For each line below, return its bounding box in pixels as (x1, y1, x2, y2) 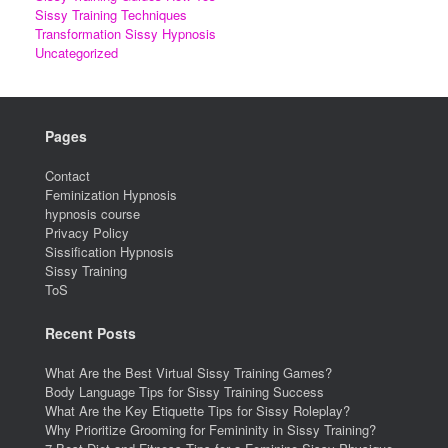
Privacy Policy (45, 222, 129, 242)
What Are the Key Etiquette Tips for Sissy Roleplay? (45, 400, 350, 420)
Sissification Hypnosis (45, 241, 174, 261)
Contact (45, 165, 90, 185)
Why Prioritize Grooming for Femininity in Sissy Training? (45, 419, 376, 439)
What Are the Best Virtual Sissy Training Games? (45, 362, 332, 382)
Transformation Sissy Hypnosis (35, 23, 216, 43)
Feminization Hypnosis (45, 184, 177, 204)
